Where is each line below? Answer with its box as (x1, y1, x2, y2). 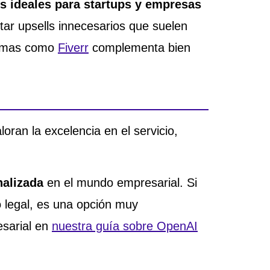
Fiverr (58, 41, 89, 55)
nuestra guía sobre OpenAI (52, 219, 198, 233)
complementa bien (89, 41, 190, 55)
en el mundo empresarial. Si (43, 175, 197, 189)
